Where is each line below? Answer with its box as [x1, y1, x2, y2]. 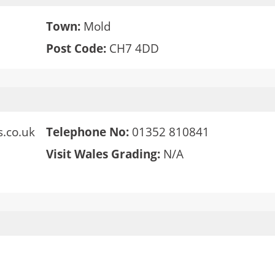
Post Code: [45, 41, 106, 56]
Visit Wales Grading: [45, 146, 160, 162]
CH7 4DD [106, 41, 159, 56]
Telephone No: [45, 124, 129, 140]
